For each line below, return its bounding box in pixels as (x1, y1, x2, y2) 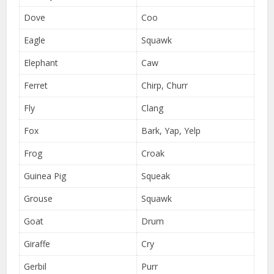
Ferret (24, 79, 48, 91)
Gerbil (24, 260, 47, 272)
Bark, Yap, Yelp (141, 124, 201, 136)
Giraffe (24, 237, 51, 250)
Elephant (24, 56, 59, 68)
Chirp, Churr (141, 79, 188, 91)
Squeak (141, 169, 171, 182)
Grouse (24, 192, 53, 204)
